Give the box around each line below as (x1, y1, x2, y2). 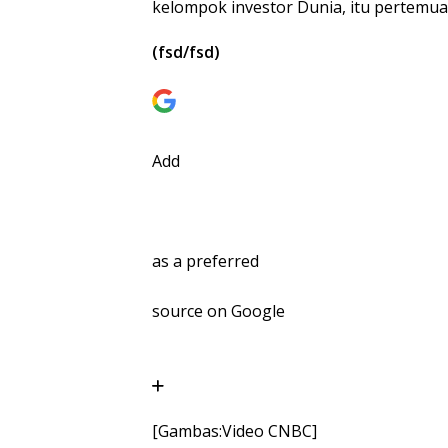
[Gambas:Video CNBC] (152, 419, 317, 442)
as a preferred (152, 249, 259, 272)
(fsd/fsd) (152, 40, 220, 63)
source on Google (152, 299, 285, 322)
